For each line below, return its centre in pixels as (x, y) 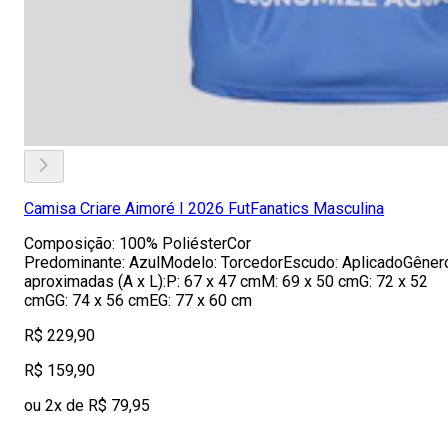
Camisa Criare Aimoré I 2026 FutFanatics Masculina (204, 208)
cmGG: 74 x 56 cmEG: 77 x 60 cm (138, 300)
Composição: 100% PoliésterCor (137, 243)
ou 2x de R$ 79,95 (87, 405)
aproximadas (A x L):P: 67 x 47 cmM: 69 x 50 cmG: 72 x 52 (226, 281)
